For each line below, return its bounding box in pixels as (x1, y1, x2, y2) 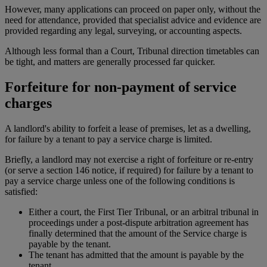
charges (5, 95, 52, 111)
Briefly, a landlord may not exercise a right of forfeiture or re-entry (5, 154, 253, 165)
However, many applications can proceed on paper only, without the (5, 4, 260, 15)
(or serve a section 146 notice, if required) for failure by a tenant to (5, 165, 253, 176)
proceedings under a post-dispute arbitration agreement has (29, 218, 249, 228)
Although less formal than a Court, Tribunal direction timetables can (5, 46, 259, 57)
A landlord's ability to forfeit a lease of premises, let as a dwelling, (5, 123, 251, 134)
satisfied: (5, 187, 38, 197)
